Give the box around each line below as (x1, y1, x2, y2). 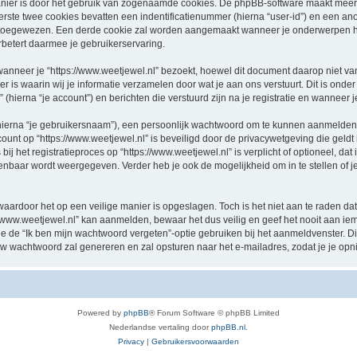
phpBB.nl (211, 322, 245, 331)
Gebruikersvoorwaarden (151, 336, 239, 346)
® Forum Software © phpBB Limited (149, 308, 280, 317)
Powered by (77, 308, 124, 317)
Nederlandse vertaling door (109, 322, 211, 331)
